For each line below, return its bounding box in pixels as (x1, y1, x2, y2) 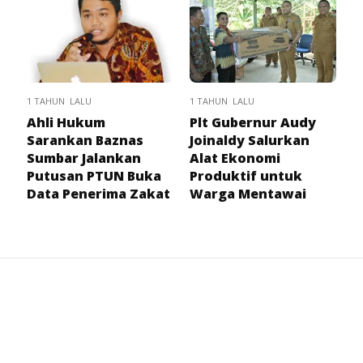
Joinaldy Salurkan (190, 130, 310, 149)
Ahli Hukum (27, 113, 105, 131)
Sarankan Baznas (27, 130, 143, 149)
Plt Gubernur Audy (190, 113, 316, 131)
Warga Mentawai (190, 184, 306, 203)
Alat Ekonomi (190, 148, 280, 167)
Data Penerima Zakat (27, 184, 170, 203)
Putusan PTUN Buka (27, 166, 161, 185)
